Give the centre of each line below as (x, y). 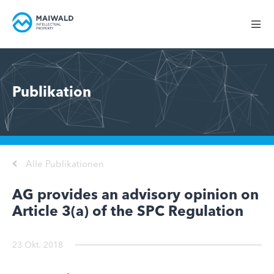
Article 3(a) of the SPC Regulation (128, 211)
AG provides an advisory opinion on (135, 194)
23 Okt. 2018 (38, 245)
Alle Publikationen (65, 164)
